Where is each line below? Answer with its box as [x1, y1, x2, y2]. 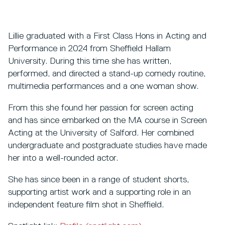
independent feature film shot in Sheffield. [8, 200, 166, 209]
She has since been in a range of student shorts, [8, 175, 189, 184]
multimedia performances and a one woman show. [8, 81, 201, 91]
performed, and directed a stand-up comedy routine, [8, 69, 205, 78]
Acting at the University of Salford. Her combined [8, 128, 194, 138]
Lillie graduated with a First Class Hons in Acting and [8, 31, 206, 41]
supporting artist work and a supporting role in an [8, 187, 191, 197]
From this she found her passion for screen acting [8, 103, 193, 113]
